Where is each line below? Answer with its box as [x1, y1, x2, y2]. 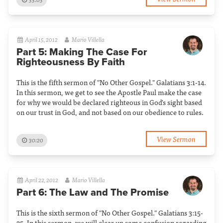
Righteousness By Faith [16, 56, 125, 68]
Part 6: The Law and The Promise [16, 187, 169, 199]
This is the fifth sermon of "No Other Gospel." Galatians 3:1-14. [16, 77, 206, 88]
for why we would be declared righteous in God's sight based [16, 97, 202, 108]
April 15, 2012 [25, 34, 58, 44]
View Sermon [157, 132, 196, 144]
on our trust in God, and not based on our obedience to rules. [16, 107, 204, 117]
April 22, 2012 [25, 175, 59, 185]
